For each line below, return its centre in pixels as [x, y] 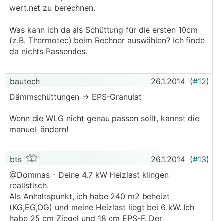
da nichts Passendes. [48, 51]
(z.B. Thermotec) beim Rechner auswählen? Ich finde [107, 40]
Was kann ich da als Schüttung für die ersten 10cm [104, 30]
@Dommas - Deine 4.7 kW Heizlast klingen [89, 175]
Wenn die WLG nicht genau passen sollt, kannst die [104, 118]
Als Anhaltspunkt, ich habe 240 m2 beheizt [90, 196]
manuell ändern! [39, 129]
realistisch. [29, 185]
